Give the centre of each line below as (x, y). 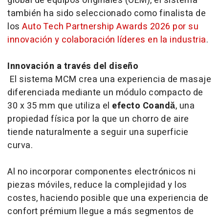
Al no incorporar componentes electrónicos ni (101, 172)
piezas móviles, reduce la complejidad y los (97, 185)
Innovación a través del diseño (73, 66)
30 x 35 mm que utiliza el (60, 106)
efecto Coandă (144, 106)
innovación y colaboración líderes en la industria (107, 40)
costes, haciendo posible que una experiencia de (108, 198)
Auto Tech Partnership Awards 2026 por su (110, 26)
